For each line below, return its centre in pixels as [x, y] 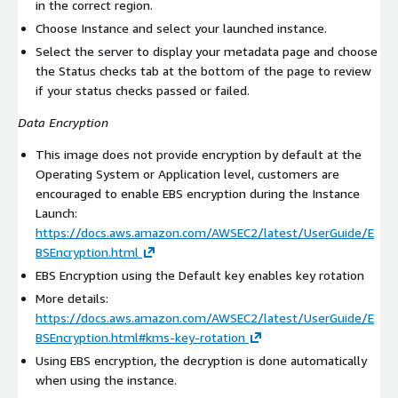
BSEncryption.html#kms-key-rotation [140, 338]
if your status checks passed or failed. [143, 91]
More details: [72, 298]
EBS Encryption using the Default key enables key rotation [200, 275]
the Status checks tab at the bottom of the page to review [203, 71]
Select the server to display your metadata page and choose [207, 52]
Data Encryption [63, 123]
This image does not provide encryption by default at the [199, 155]
